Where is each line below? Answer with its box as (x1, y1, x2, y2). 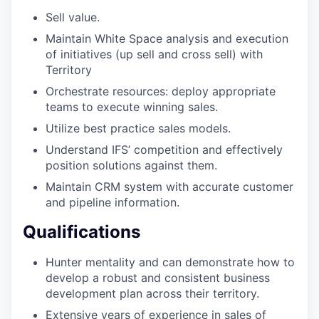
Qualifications (23, 221, 140, 242)
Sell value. (46, 9, 100, 24)
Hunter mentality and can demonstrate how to (46, 254, 295, 269)
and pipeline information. (46, 194, 179, 209)
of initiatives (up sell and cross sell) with (46, 46, 263, 61)
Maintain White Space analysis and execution (46, 31, 288, 46)
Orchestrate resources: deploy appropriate (46, 83, 276, 98)
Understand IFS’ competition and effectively (46, 142, 283, 157)
